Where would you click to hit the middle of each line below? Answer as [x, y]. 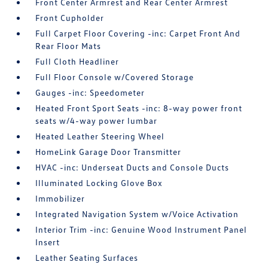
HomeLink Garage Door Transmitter [109, 152]
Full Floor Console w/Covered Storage [115, 77]
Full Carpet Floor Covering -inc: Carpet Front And [138, 33]
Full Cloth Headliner [77, 62]
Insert [48, 242]
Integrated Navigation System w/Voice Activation [137, 214]
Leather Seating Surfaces [87, 258]
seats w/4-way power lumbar [97, 121]
